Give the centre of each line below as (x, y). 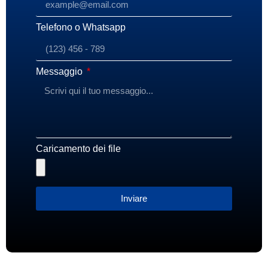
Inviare (134, 199)
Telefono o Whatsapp (81, 27)
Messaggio (60, 71)
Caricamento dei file (78, 148)
